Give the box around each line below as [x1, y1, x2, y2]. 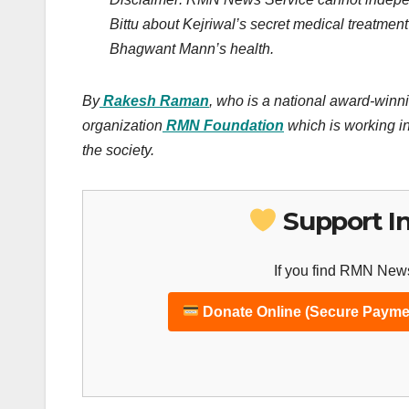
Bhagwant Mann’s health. [110, 41, 274, 58]
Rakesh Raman [103, 93, 209, 110]
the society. [82, 142, 154, 159]
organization [82, 118, 163, 134]
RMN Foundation [166, 118, 284, 134]
